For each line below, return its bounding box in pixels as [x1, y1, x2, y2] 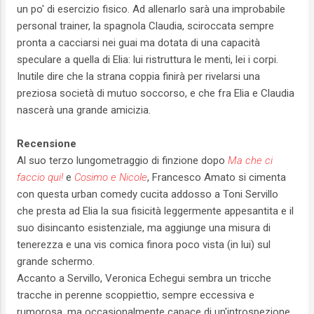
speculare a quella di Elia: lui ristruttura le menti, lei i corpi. [17, 53, 278, 67]
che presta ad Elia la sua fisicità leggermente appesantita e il [17, 205, 294, 218]
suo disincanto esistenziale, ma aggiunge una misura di [17, 221, 271, 235]
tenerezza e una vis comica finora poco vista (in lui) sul [17, 238, 271, 252]
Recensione [17, 137, 76, 151]
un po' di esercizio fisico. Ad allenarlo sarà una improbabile [17, 3, 285, 16]
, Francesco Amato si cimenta [147, 171, 286, 184]
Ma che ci [228, 154, 273, 168]
